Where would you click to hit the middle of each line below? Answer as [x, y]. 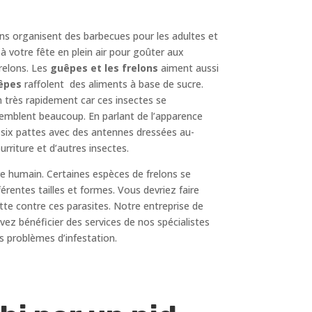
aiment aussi [188, 68]
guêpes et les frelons [104, 68]
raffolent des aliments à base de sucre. [112, 84]
